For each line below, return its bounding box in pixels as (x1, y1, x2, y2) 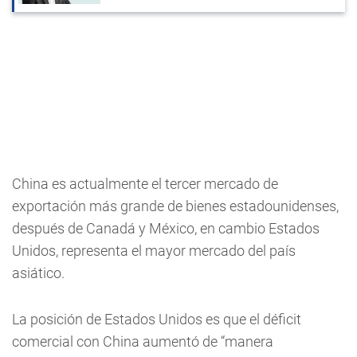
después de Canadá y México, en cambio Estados (12, 220, 320, 237)
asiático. (12, 265, 65, 282)
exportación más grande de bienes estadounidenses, (12, 198, 339, 215)
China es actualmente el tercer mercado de (12, 175, 278, 193)
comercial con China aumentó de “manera (12, 333, 273, 351)
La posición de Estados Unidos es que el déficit (12, 311, 301, 328)
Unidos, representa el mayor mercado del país (12, 242, 296, 260)
